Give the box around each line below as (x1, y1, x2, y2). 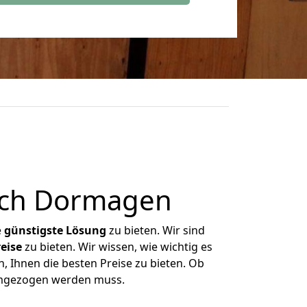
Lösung (66, 223, 106, 238)
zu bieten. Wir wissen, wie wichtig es (21, 239, 212, 254)
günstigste (4, 223, 63, 238)
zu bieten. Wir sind (106, 223, 205, 238)
